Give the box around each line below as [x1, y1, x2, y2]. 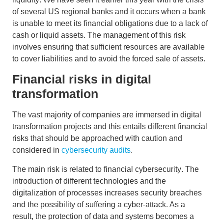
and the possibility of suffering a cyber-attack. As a [12, 200, 185, 209]
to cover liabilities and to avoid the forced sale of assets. [12, 54, 205, 63]
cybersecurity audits [61, 146, 131, 155]
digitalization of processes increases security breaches [12, 188, 202, 197]
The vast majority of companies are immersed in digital [12, 110, 201, 119]
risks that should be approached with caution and [12, 134, 182, 143]
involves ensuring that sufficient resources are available [12, 42, 205, 51]
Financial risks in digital [12, 72, 151, 86]
